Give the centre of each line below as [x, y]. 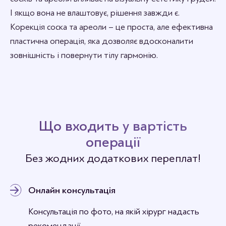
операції [113, 142]
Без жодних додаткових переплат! [113, 158]
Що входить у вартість [113, 126]
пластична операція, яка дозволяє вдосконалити [102, 41]
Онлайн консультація [72, 190]
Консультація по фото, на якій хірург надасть [114, 212]
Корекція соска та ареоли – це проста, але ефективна [111, 27]
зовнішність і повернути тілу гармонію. [84, 55]
